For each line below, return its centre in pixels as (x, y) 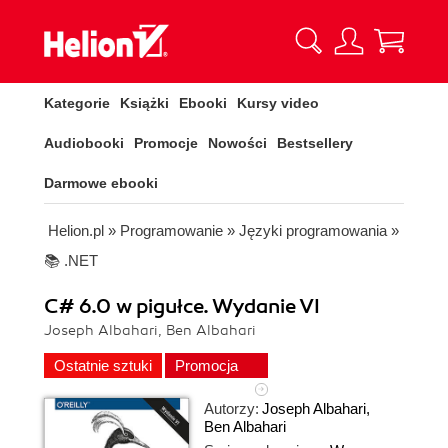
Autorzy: (231, 408)
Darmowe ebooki (101, 183)
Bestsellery (315, 143)
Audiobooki (84, 143)
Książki (144, 103)
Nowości (237, 143)
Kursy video (278, 103)
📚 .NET (71, 260)
